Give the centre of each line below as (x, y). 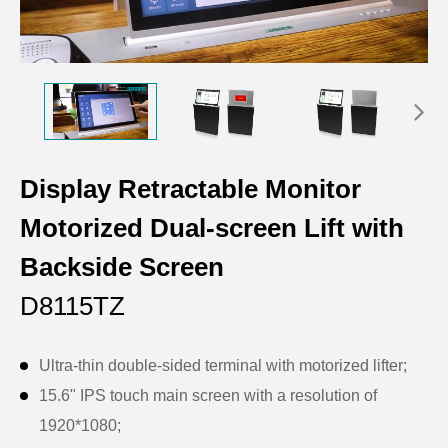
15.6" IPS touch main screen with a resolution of (208, 395)
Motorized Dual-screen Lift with (212, 227)
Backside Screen (122, 266)
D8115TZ (72, 305)
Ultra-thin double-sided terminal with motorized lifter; (223, 365)
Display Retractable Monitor (190, 188)
